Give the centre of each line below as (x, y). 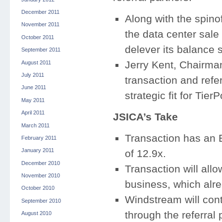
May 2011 (33, 100)
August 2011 (36, 62)
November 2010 (40, 176)
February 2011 (39, 138)
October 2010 (38, 188)
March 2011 (35, 125)
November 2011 (40, 25)
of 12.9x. (145, 154)
